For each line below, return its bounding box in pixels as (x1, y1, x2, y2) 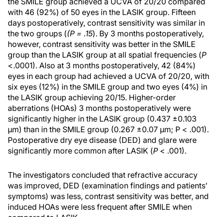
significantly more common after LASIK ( (8, 146, 153, 155)
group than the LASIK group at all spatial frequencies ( (8, 50, 201, 60)
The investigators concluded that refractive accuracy (8, 170, 198, 180)
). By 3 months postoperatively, (93, 29, 204, 38)
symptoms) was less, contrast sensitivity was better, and (8, 191, 209, 201)
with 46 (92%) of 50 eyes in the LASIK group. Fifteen (8, 7, 196, 17)
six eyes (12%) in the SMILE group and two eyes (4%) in (8, 82, 207, 92)
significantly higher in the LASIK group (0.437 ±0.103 (8, 114, 197, 124)
